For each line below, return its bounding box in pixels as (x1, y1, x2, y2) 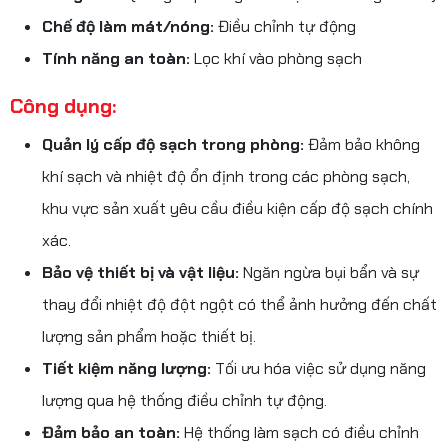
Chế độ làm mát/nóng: (42, 16, 214, 38)
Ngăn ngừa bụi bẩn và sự (239, 262, 419, 284)
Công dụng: (10, 93, 116, 120)
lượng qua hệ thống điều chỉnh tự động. (42, 390, 327, 412)
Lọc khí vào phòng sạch (190, 48, 362, 70)
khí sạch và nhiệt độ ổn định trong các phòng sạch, (42, 166, 410, 188)
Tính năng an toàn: (42, 48, 190, 70)
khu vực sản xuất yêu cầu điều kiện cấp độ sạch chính (42, 198, 433, 220)
